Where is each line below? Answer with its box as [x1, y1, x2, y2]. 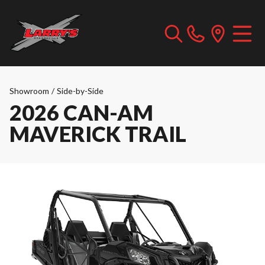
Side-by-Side [57, 86, 104, 96]
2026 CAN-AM [9, 99, 153, 125]
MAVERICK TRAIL [9, 121, 186, 147]
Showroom [9, 86, 49, 96]
